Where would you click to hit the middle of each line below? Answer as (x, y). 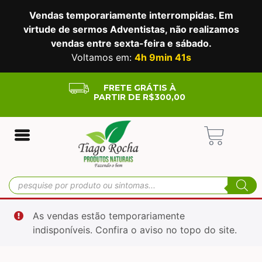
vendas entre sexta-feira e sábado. (131, 43)
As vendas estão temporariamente (109, 216)
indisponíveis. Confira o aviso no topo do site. (135, 230)
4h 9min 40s (163, 57)
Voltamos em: (102, 57)
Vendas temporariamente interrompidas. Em (131, 15)
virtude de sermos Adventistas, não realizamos (131, 29)
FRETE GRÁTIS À (139, 88)
